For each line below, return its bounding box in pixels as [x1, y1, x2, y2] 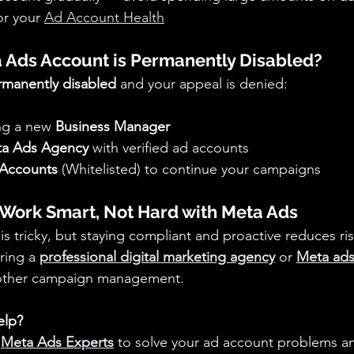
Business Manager [55, 118, 170, 136]
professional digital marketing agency [40, 248, 275, 266]
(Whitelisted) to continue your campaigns [58, 160, 321, 179]
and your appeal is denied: [116, 75, 292, 93]
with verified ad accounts [88, 139, 253, 157]
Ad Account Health [44, 9, 164, 27]
